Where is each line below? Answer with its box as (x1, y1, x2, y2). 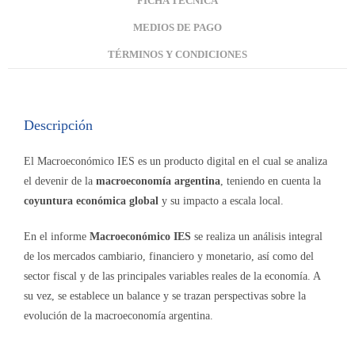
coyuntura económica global (24, 195, 158, 208)
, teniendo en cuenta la (220, 175, 321, 188)
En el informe (24, 231, 90, 243)
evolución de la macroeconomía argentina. (24, 310, 213, 323)
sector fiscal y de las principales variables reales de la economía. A (24, 270, 320, 283)
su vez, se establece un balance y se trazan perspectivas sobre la (24, 290, 306, 303)
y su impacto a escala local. (158, 195, 284, 208)
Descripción (24, 117, 93, 134)
